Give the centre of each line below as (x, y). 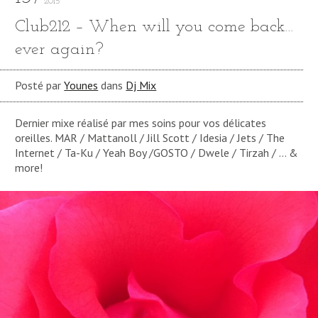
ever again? (60, 50)
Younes (81, 86)
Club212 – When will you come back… (155, 27)
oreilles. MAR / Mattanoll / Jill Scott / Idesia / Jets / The (150, 138)
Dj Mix (141, 86)
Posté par (40, 86)
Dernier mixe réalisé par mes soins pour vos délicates (141, 123)
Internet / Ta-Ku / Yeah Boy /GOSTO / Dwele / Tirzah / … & (157, 153)
